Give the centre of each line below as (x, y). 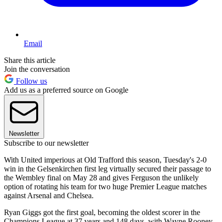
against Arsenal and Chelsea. (49, 196)
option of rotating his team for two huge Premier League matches (105, 187)
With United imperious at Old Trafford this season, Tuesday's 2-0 (105, 160)
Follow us (30, 81)
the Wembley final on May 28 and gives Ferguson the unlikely (101, 178)
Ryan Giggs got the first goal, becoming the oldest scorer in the (102, 213)
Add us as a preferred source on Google (66, 90)
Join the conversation (37, 69)
